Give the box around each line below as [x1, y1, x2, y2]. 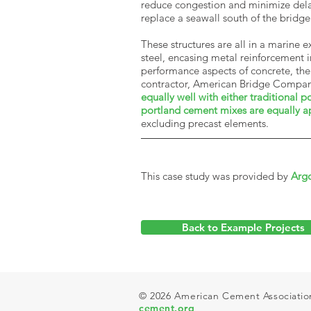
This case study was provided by [141, 169, 291, 183]
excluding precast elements [141, 117, 266, 130]
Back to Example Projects [182, 221, 305, 234]
